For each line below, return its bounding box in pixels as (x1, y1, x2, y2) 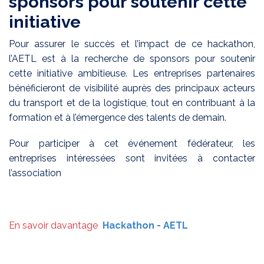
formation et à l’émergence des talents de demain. (9, 112, 229, 124)
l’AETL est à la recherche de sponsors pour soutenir (9, 53, 255, 65)
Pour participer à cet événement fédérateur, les (9, 138, 255, 150)
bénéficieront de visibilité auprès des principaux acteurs (9, 82, 255, 94)
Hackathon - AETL (103, 219, 188, 231)
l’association (9, 167, 61, 179)
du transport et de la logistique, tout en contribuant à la (9, 97, 255, 109)
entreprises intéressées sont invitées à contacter (9, 153, 255, 164)
